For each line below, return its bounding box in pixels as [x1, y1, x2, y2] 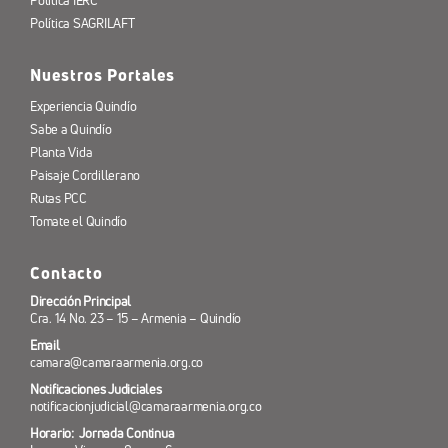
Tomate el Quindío [29, 213, 127, 231]
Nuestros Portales [29, 64, 175, 87]
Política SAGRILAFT [29, 15, 135, 33]
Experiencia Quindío [29, 98, 137, 116]
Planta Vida [29, 144, 93, 162]
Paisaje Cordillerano [29, 167, 141, 185]
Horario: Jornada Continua [29, 425, 175, 443]
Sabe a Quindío [29, 121, 112, 139]
